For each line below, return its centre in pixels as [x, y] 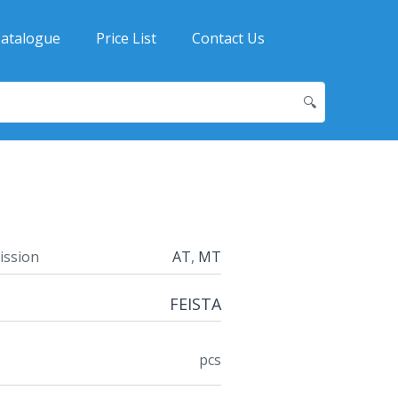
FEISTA [195, 303]
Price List [126, 38]
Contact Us [228, 38]
